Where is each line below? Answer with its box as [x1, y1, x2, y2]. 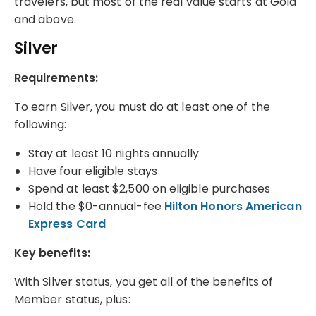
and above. [14, 11, 76, 28]
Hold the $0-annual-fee [28, 197, 164, 214]
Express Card [28, 215, 106, 232]
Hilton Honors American [164, 197, 302, 214]
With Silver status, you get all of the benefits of [14, 273, 273, 290]
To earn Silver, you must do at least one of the [14, 98, 270, 115]
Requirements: [14, 69, 99, 86]
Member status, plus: [14, 291, 130, 308]
